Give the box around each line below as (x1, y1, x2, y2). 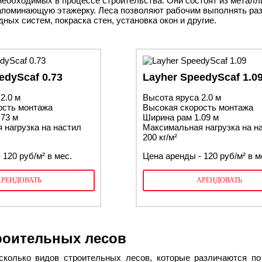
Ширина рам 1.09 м (143, 112, 219, 122)
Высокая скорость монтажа (143, 102, 253, 112)
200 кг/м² (143, 132, 177, 142)
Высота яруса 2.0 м (143, 92, 221, 102)
